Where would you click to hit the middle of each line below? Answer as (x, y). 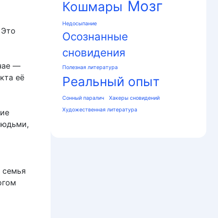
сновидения (94, 53)
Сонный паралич (83, 98)
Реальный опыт (111, 82)
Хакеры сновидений (134, 98)
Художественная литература (100, 110)
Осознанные (95, 36)
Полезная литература (90, 68)
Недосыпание (80, 24)
